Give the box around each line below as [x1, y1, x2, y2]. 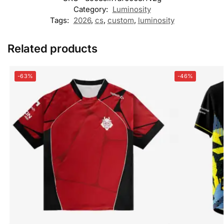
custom [107, 15, 134, 25]
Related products [7, 42, 97, 55]
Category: [73, 4, 110, 14]
